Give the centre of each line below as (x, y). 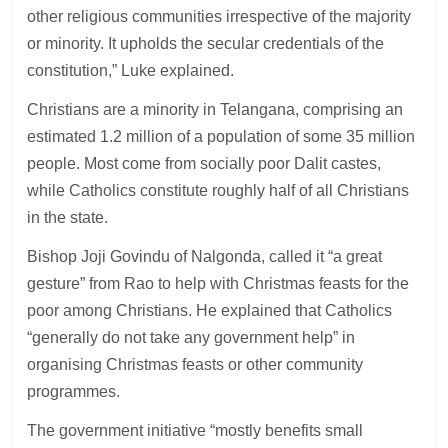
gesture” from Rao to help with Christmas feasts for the (218, 283)
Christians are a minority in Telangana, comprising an (215, 109)
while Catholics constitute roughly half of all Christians (218, 190)
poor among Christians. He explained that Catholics (210, 310)
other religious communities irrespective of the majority (219, 16)
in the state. (68, 217)
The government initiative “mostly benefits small (195, 430)
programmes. (74, 391)
